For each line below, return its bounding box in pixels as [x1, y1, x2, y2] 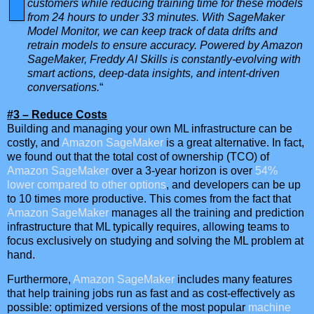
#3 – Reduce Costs [7, 108, 107, 121]
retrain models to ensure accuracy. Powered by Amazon [27, 39, 303, 51]
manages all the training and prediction [109, 206, 304, 219]
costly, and [7, 136, 62, 149]
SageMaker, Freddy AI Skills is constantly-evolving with [27, 53, 301, 65]
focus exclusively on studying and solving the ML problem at [7, 234, 303, 247]
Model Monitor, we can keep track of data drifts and [27, 25, 278, 37]
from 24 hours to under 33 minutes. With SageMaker [27, 11, 285, 23]
